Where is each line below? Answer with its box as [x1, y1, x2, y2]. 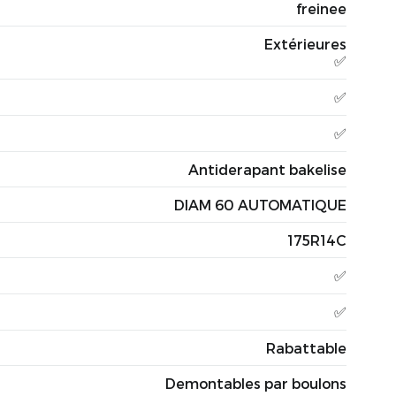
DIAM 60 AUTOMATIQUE [174, 196, 346, 213]
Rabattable [266, 339, 346, 356]
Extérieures [264, 35, 346, 52]
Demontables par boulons [165, 375, 346, 392]
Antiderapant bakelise [188, 161, 346, 178]
